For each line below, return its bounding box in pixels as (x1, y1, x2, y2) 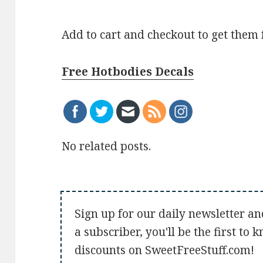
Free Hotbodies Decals (62, 64, 194, 80)
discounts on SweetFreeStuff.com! (75, 242, 255, 258)
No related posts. (62, 139, 151, 154)
